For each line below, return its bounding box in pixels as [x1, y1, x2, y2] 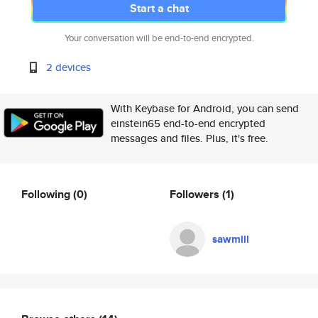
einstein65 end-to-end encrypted [111, 116, 265, 131]
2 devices [46, 60, 92, 75]
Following [21, 185, 73, 202]
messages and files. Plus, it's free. [111, 131, 268, 146]
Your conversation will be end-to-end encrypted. [64, 31, 254, 45]
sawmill [212, 231, 249, 247]
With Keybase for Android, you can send [111, 101, 299, 116]
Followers [170, 185, 222, 202]
